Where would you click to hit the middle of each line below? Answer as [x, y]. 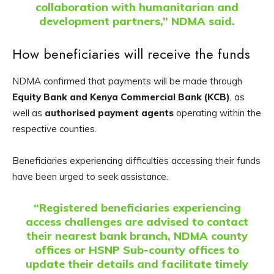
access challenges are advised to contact [137, 222]
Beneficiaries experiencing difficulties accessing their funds [136, 161]
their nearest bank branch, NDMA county [137, 236]
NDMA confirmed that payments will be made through [127, 81]
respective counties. [54, 129]
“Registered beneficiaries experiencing [137, 208]
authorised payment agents [109, 113]
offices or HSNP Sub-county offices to [137, 250]
